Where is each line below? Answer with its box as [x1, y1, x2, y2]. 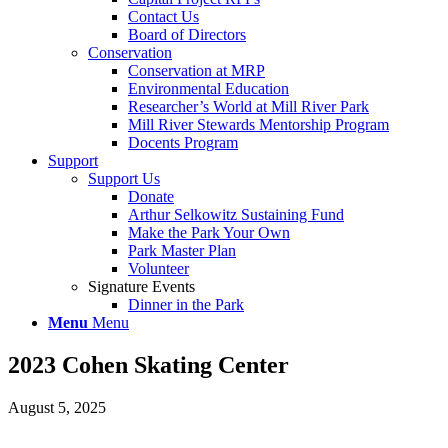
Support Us [88, 170, 160, 187]
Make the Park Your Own [128, 224, 290, 241]
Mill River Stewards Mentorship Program [128, 116, 389, 133]
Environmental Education [128, 80, 289, 97]
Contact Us [128, 8, 199, 25]
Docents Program [128, 134, 238, 151]
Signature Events [88, 278, 195, 295]
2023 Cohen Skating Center [8, 351, 289, 378]
